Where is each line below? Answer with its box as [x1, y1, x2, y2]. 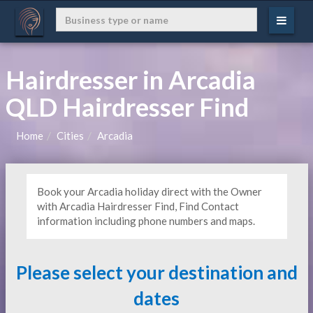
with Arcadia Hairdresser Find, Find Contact [36, 200, 239, 212]
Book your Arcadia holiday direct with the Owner [36, 185, 262, 198]
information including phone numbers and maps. [36, 214, 255, 227]
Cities [56, 129, 84, 142]
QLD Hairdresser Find [5, 92, 249, 122]
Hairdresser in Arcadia [5, 64, 256, 95]
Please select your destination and [15, 261, 298, 284]
